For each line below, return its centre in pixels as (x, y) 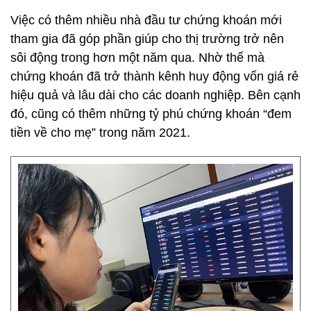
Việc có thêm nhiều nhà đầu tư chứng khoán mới (146, 20)
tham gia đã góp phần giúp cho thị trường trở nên (147, 39)
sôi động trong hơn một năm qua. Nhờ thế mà (137, 58)
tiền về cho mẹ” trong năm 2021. (100, 133)
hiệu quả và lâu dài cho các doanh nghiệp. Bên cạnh (155, 95)
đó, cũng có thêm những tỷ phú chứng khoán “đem (151, 114)
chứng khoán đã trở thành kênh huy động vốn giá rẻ (154, 76)
